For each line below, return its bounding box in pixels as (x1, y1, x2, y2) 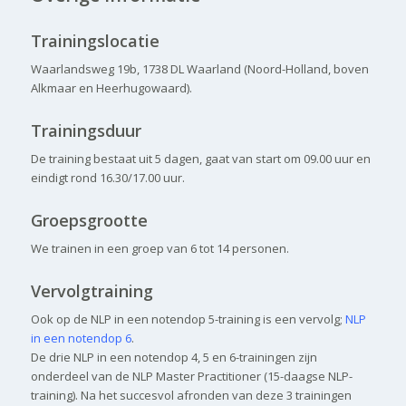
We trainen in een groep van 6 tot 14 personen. (30, 240, 289, 257)
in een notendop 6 (30, 330, 131, 347)
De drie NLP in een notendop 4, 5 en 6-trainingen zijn (30, 349, 317, 366)
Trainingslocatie (30, 30, 159, 53)
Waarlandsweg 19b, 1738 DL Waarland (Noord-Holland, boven (30, 61, 369, 78)
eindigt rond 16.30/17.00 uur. (30, 169, 185, 187)
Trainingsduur (30, 120, 141, 142)
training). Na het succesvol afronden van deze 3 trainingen (30, 387, 352, 404)
